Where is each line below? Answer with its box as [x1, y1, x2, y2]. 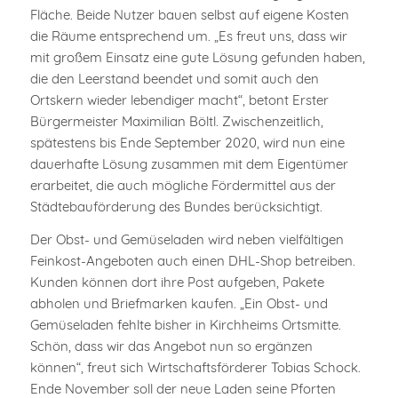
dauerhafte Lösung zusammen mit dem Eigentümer [29, 155, 348, 173]
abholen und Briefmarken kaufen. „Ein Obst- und [29, 295, 328, 313]
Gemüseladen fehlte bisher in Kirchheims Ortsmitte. [29, 316, 341, 334]
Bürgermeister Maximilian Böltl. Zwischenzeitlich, [29, 113, 323, 131]
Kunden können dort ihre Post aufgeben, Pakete [29, 274, 324, 291]
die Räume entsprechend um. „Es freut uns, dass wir [29, 28, 347, 45]
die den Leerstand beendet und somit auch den [29, 70, 319, 88]
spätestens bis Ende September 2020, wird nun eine [29, 134, 345, 152]
